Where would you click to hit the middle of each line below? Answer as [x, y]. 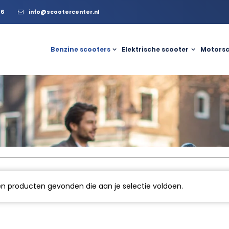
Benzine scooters [80, 50]
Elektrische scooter [155, 50]
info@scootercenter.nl [64, 12]
